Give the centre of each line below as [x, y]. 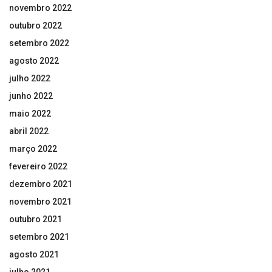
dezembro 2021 [41, 184]
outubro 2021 [36, 219]
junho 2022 [31, 96]
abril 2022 [29, 131]
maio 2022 [30, 113]
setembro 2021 [39, 236]
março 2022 [33, 148]
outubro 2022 [36, 25]
